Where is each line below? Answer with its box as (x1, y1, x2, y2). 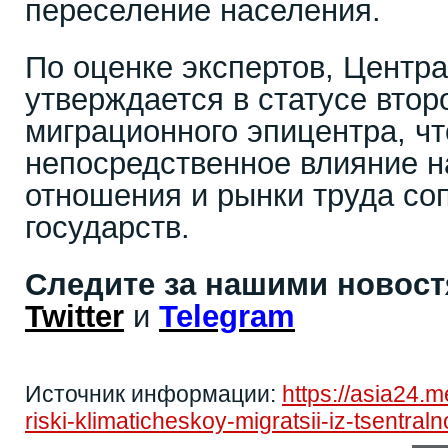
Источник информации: (25, 381, 282, 407)
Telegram (159, 299, 295, 334)
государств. (25, 210, 190, 245)
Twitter (25, 299, 124, 334)
